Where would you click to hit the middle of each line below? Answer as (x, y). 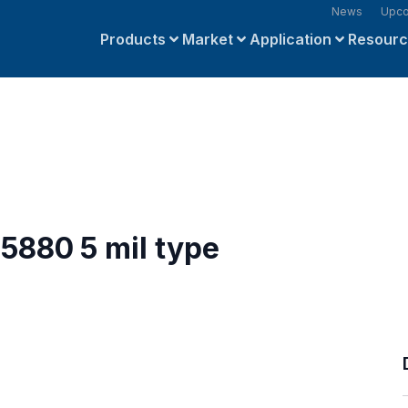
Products (133, 39)
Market (207, 39)
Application (290, 39)
